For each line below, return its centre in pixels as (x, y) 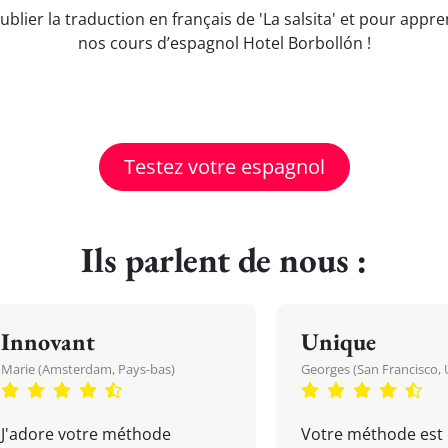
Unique (338, 341)
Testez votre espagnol (224, 166)
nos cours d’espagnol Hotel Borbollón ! (224, 43)
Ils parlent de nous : (224, 259)
